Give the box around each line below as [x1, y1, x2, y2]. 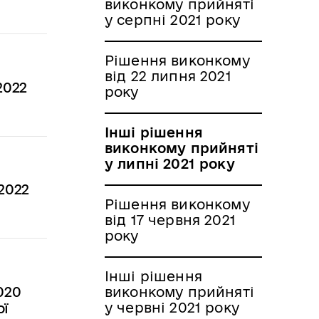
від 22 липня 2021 [105, 68, 231, 84]
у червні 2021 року [105, 299, 239, 315]
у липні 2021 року [105, 155, 235, 172]
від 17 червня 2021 [105, 211, 236, 228]
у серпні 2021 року [105, 11, 240, 28]
